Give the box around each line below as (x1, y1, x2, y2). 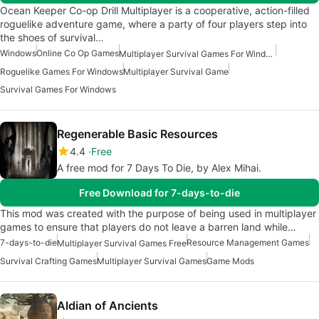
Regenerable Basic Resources (57, 126, 218, 141)
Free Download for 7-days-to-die (79, 186, 240, 199)
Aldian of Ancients (57, 298, 158, 313)
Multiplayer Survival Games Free (57, 238, 187, 249)
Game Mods (206, 256, 254, 267)
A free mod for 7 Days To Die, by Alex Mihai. (57, 161, 261, 174)
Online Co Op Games (36, 47, 119, 58)
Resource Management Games (187, 236, 309, 248)
